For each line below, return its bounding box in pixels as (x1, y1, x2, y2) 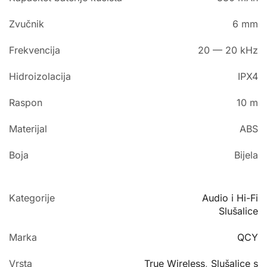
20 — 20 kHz (198, 44, 258, 57)
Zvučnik (9, 18, 44, 30)
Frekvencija (9, 44, 60, 57)
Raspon (9, 97, 42, 109)
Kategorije (9, 192, 55, 204)
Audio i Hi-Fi (202, 192, 258, 204)
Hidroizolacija (9, 70, 71, 83)
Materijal (9, 123, 47, 135)
